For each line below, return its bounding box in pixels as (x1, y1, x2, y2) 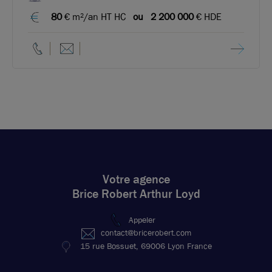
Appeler (129, 214, 155, 225)
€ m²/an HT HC (64, 10, 126, 23)
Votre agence (102, 172, 170, 187)
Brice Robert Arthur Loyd (72, 186, 200, 202)
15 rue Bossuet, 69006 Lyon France (80, 240, 212, 251)
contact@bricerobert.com (100, 227, 191, 238)
